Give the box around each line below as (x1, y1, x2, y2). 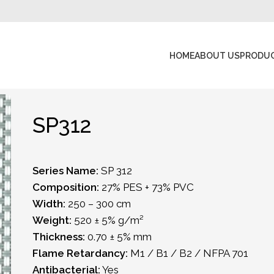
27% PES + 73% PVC (98, 181, 194, 194)
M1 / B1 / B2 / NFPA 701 (127, 247, 248, 260)
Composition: (32, 181, 99, 194)
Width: (32, 198, 65, 210)
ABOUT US (194, 50, 240, 61)
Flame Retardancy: (32, 247, 128, 260)
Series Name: (32, 165, 98, 177)
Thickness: (32, 231, 85, 243)
